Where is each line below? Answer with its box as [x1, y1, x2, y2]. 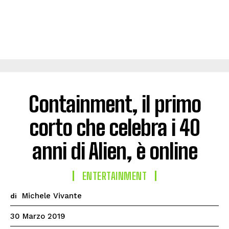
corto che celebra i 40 [29, 115, 200, 141]
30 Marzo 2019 [10, 212, 65, 221]
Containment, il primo [28, 91, 201, 117]
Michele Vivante [22, 191, 82, 200]
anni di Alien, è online [32, 139, 197, 164]
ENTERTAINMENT [82, 170, 147, 182]
